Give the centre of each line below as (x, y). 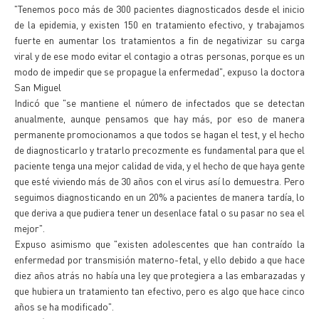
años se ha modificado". (64, 306)
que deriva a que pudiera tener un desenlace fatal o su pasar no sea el (159, 212)
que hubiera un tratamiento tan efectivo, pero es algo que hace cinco (159, 291)
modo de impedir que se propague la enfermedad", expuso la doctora (159, 71)
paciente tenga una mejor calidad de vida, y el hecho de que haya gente (159, 165)
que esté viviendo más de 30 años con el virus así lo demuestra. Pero (159, 181)
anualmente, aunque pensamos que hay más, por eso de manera (159, 118)
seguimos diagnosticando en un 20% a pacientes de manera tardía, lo (159, 197)
